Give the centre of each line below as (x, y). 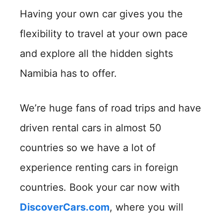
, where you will (146, 207)
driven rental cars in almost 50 (91, 128)
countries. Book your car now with (100, 187)
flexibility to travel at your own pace (104, 34)
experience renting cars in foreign (99, 167)
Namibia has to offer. (68, 73)
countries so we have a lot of (88, 148)
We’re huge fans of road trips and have (111, 108)
